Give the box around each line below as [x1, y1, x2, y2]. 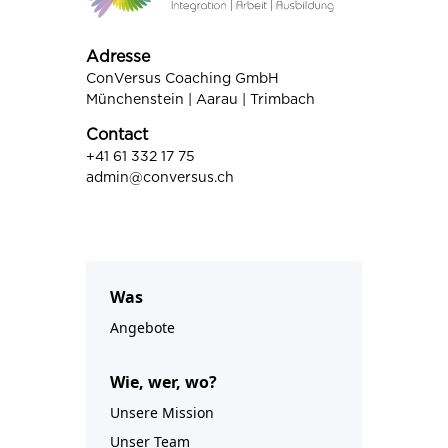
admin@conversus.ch [86, 170, 235, 185]
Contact [86, 126, 149, 143]
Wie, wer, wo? [110, 370, 218, 393]
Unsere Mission [110, 402, 215, 422]
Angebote [110, 317, 176, 337]
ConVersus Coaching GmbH [86, 71, 280, 86]
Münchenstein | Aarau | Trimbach [86, 92, 316, 107]
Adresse [86, 48, 151, 65]
